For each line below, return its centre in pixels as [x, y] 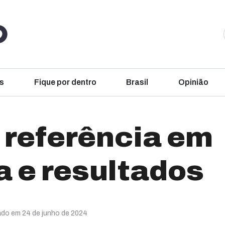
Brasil [137, 82]
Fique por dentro [65, 82]
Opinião [193, 82]
